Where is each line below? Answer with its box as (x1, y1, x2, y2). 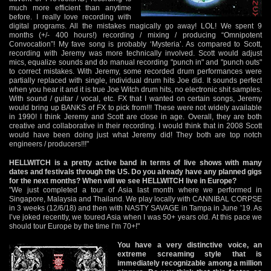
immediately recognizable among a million (117, 258, 262, 267)
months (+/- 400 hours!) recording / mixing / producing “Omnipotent (9, 30, 262, 39)
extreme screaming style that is (117, 249, 262, 258)
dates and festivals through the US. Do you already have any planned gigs (9, 167, 262, 176)
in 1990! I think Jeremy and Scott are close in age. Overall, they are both (9, 112, 262, 121)
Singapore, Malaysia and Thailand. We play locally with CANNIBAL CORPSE (9, 194, 262, 203)
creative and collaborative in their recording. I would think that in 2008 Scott (9, 121, 262, 130)
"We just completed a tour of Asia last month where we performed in (9, 185, 262, 194)
